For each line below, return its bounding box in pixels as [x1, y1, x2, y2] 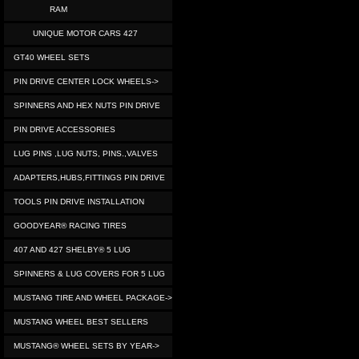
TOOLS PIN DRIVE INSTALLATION [14, 197, 144, 206]
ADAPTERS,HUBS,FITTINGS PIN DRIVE [14, 173, 165, 182]
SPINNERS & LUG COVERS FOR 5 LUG [14, 269, 165, 278]
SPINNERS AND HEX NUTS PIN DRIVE [14, 101, 160, 110]
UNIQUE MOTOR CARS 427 [28, 29, 138, 38]
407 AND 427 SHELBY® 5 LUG [14, 245, 131, 254]
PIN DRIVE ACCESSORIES [14, 125, 115, 134]
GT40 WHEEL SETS [14, 53, 90, 62]
